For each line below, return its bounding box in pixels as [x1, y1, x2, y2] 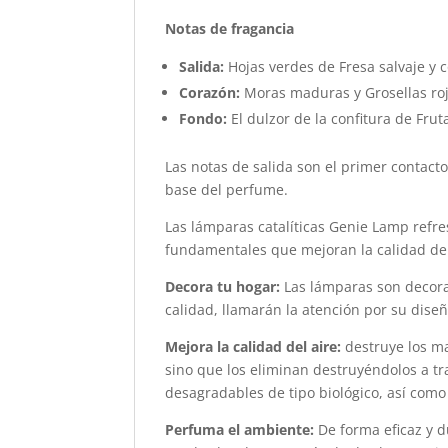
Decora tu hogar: [165, 277, 281, 297]
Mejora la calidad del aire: [165, 337, 342, 357]
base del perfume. [165, 180, 289, 200]
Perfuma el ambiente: [165, 420, 315, 440]
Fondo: [179, 109, 232, 129]
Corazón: [179, 83, 245, 103]
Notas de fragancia [165, 19, 295, 39]
